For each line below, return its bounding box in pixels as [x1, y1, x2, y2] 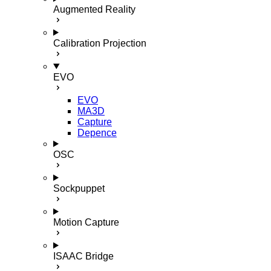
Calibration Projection [53, 38, 146, 48]
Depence [77, 128, 117, 138]
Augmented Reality [53, 4, 135, 15]
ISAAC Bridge [53, 251, 114, 261]
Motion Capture [53, 217, 119, 227]
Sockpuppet [53, 183, 105, 194]
